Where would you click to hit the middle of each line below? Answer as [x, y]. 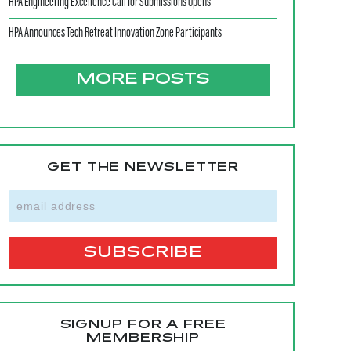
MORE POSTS [143, 80]
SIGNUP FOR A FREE [143, 325]
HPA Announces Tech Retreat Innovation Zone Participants [116, 34]
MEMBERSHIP [143, 338]
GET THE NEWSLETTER [143, 168]
